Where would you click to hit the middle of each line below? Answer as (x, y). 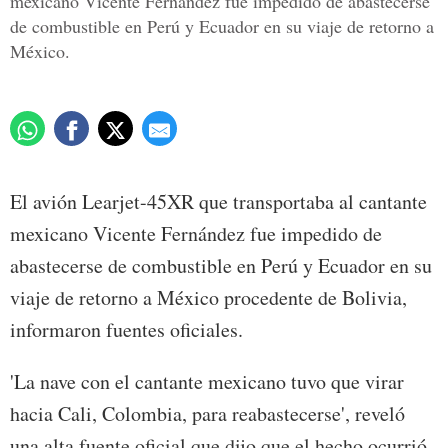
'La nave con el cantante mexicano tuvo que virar (207, 382)
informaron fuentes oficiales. (126, 330)
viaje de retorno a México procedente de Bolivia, (208, 298)
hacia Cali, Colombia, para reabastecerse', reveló (207, 414)
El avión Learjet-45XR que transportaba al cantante (218, 202)
